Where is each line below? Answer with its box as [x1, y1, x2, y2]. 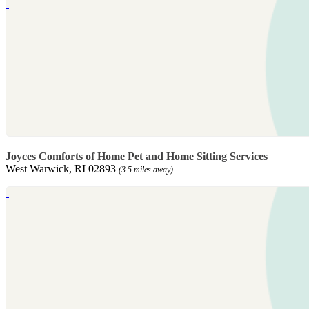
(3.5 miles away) [119, 165, 173, 175]
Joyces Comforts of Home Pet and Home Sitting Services [6, 150, 268, 163]
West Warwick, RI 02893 [6, 163, 119, 175]
